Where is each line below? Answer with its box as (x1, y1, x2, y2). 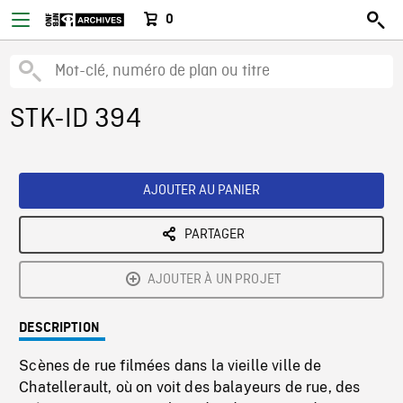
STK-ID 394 (10, 103, 141, 137)
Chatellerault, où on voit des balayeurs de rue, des (19, 379, 361, 396)
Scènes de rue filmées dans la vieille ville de (19, 357, 322, 374)
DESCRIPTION (19, 321, 100, 336)
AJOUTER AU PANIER (143, 182, 260, 200)
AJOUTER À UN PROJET (147, 271, 282, 289)
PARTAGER (184, 226, 245, 244)
